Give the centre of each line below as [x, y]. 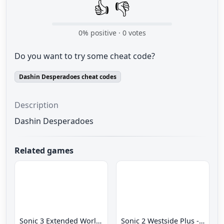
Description [36, 105]
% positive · [102, 32]
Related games [44, 150]
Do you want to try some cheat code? [85, 56]
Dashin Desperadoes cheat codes [67, 76]
